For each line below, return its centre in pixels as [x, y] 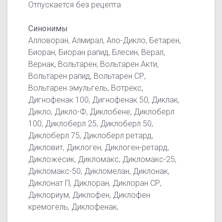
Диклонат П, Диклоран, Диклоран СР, [95, 183]
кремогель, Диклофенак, [74, 207]
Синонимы [48, 28]
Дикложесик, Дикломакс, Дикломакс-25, [103, 159]
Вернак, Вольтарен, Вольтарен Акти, [94, 64]
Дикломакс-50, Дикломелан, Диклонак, [99, 171]
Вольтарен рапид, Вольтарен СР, [87, 76]
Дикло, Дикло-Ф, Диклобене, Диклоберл [102, 111]
